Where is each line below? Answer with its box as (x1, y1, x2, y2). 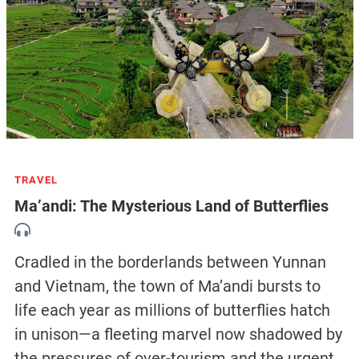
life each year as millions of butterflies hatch (14, 300, 330, 320)
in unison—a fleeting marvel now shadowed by (14, 324, 342, 344)
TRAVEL (14, 173, 58, 186)
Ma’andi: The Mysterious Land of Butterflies (14, 196, 329, 216)
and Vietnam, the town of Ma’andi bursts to (14, 276, 321, 296)
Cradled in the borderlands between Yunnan (14, 252, 326, 272)
